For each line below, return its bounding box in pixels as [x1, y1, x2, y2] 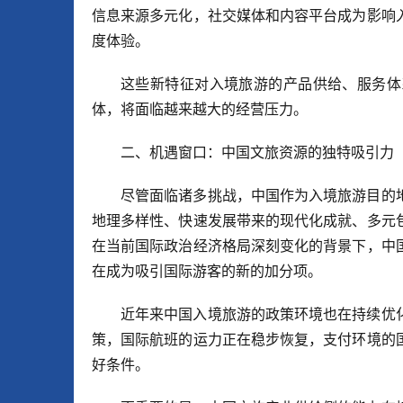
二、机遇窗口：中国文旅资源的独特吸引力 [121, 143, 394, 162]
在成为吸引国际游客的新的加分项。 [92, 262, 322, 281]
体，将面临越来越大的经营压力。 [92, 100, 308, 119]
